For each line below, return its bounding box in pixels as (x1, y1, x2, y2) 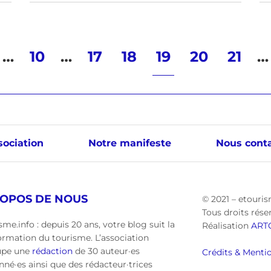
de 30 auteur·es (73, 246, 140, 256)
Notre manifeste (88, 137, 171, 149)
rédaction (32, 246, 73, 256)
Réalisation (202, 220, 251, 231)
